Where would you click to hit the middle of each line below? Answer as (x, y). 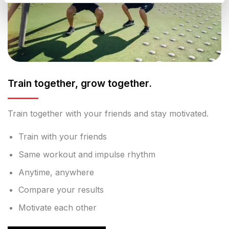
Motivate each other (57, 207)
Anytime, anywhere (56, 172)
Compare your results (61, 190)
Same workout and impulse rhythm (87, 154)
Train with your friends (62, 137)
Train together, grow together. (80, 83)
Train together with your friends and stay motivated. (108, 113)
